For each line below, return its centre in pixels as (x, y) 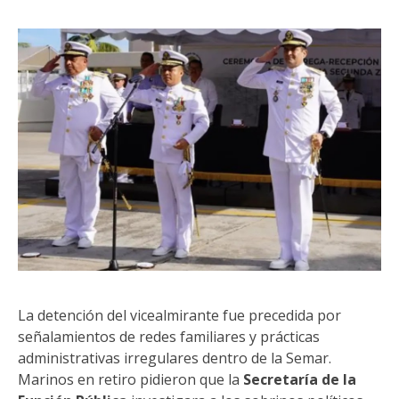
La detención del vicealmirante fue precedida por (179, 315)
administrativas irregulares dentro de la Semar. (175, 358)
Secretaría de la (300, 379)
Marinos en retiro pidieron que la (130, 379)
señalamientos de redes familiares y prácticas (169, 337)
